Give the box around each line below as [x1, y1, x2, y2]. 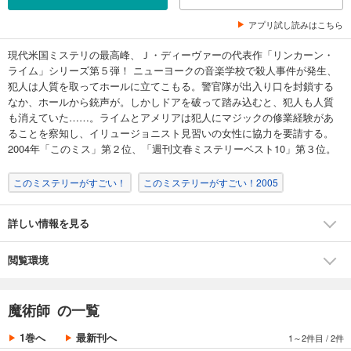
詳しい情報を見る [8, 215, 89, 231]
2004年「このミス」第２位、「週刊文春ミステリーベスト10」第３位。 [8, 141, 336, 157]
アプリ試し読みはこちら [248, 18, 343, 31]
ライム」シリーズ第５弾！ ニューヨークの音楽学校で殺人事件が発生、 [8, 63, 337, 78]
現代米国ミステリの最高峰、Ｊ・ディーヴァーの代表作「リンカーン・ [8, 47, 334, 63]
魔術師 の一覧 [8, 300, 100, 321]
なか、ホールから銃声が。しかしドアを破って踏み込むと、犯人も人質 [8, 94, 334, 110]
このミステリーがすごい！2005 [143, 175, 278, 190]
